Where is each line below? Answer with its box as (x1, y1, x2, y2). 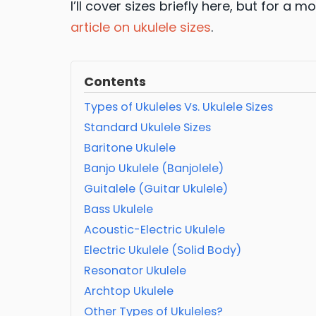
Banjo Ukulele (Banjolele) (84, 160, 224, 177)
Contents (84, 73, 146, 91)
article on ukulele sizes (71, 18, 211, 37)
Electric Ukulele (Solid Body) (84, 242, 241, 259)
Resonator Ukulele (84, 262, 186, 279)
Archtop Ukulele (84, 283, 174, 300)
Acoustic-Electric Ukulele (84, 221, 225, 238)
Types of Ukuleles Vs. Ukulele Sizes (84, 99, 273, 116)
